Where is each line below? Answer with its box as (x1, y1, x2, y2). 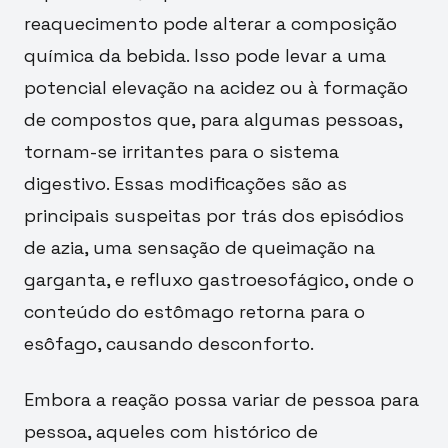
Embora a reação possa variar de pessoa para (24, 387, 419, 411)
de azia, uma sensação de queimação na (24, 235, 375, 259)
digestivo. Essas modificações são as (24, 171, 347, 195)
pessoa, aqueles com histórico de (24, 419, 318, 443)
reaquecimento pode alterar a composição (24, 11, 397, 35)
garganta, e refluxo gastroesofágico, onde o (24, 267, 414, 291)
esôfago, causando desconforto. (24, 331, 314, 355)
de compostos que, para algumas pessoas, (24, 107, 402, 131)
